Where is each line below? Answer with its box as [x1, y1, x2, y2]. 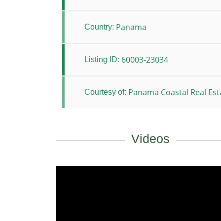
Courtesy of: [84, 88, 126, 96]
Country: [84, 23, 114, 31]
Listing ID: [84, 55, 119, 64]
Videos [131, 132, 170, 146]
